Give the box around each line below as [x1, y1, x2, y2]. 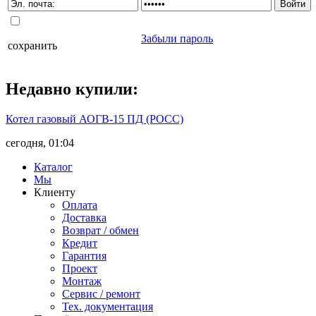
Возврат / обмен [62, 224, 139, 237]
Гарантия [62, 250, 107, 262]
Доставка [62, 212, 107, 224]
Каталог [34, 161, 73, 174]
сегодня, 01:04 [6, 137, 74, 150]
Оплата [62, 199, 97, 212]
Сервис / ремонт [62, 288, 140, 300]
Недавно [6, 80, 75, 99]
